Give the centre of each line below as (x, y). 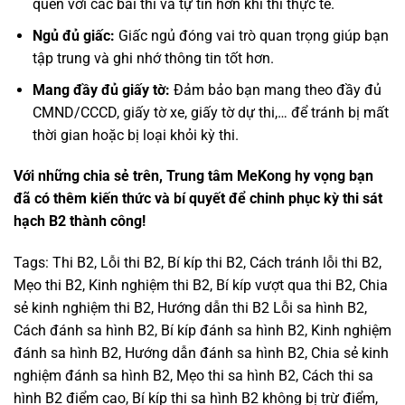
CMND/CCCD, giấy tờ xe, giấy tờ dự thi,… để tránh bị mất (210, 112)
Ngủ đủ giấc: (73, 36)
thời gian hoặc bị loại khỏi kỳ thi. (135, 135)
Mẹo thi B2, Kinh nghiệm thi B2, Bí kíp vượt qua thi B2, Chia (201, 286)
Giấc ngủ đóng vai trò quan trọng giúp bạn (251, 36)
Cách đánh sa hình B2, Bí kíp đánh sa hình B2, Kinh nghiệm (202, 331)
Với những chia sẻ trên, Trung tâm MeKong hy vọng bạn (193, 176)
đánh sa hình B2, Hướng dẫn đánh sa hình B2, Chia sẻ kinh (201, 353)
